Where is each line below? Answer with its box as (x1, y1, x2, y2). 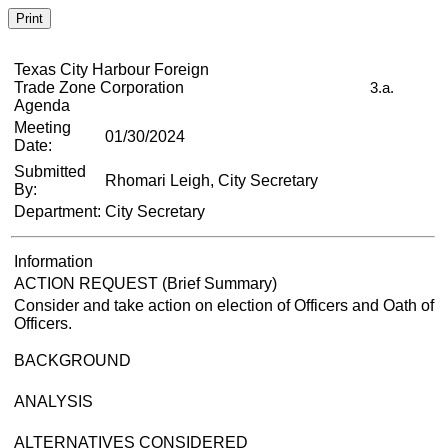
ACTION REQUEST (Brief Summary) (14, 275, 277, 292)
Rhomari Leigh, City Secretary (105, 172, 318, 189)
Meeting (14, 119, 71, 136)
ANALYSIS (14, 393, 93, 410)
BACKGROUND (14, 352, 131, 369)
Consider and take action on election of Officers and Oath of (14, 297, 434, 314)
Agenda (14, 97, 70, 114)
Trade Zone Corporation (14, 79, 184, 96)
